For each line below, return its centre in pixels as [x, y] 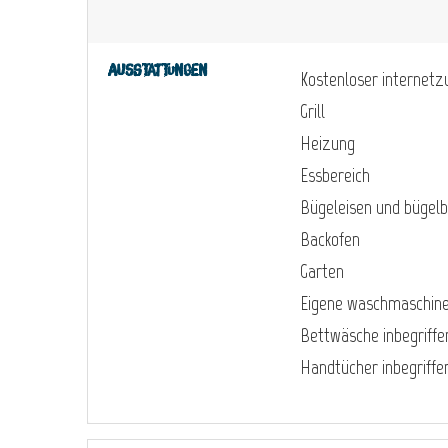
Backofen [330, 238]
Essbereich [335, 174]
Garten [322, 270]
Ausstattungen [157, 70]
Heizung [327, 142]
